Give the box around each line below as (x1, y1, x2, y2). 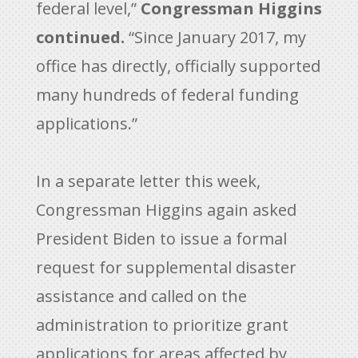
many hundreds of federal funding (35, 84, 299, 105)
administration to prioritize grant (35, 314, 288, 336)
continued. (35, 26, 125, 48)
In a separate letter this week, (35, 170, 261, 192)
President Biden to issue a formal (35, 228, 287, 249)
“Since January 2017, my (124, 26, 306, 48)
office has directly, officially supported (35, 55, 320, 77)
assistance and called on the (35, 285, 247, 307)
